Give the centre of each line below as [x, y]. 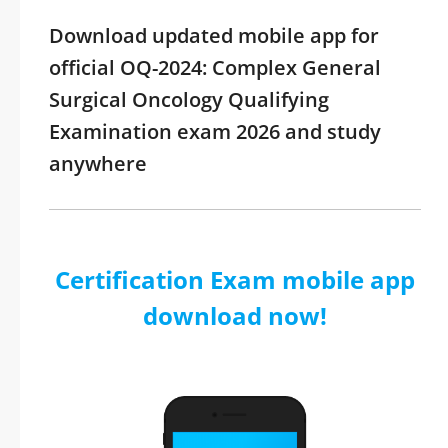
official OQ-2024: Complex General [215, 67]
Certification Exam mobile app [235, 279]
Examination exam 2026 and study [215, 131]
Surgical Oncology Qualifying [189, 99]
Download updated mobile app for [214, 35]
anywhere [98, 163]
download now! [235, 315]
